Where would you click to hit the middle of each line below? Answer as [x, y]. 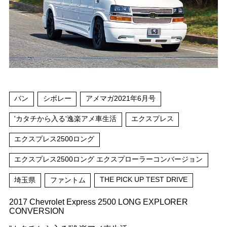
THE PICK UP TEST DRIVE [143, 179]
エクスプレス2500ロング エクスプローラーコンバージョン [109, 159]
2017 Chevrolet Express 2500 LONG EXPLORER [98, 202]
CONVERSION [36, 211]
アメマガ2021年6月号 [120, 98]
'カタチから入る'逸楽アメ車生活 [66, 118]
